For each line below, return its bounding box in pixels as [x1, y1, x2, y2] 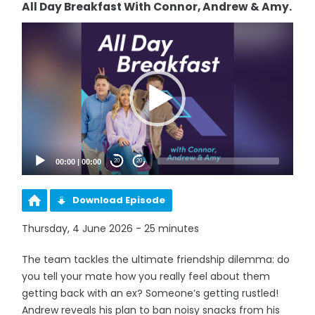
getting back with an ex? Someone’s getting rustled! [22, 285, 279, 300]
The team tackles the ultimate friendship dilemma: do [22, 252, 290, 266]
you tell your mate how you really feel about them [22, 269, 271, 283]
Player [21, 35, 51, 49]
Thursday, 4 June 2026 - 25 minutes [22, 221, 200, 236]
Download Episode [72, 193, 166, 207]
